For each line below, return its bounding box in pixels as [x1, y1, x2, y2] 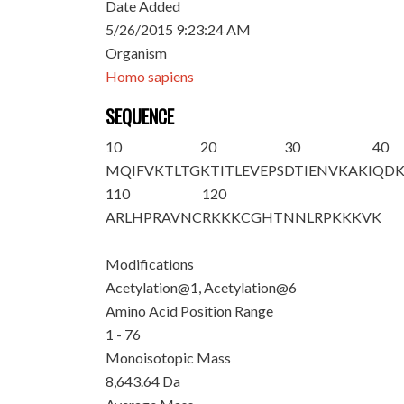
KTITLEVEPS [200, 161, 285, 179]
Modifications [106, 255, 195, 272]
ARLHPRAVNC [106, 208, 203, 225]
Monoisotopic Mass [106, 349, 232, 366]
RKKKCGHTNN [202, 208, 308, 225]
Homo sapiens [106, 68, 195, 85]
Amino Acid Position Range [106, 302, 274, 319]
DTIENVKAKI [284, 161, 373, 179]
